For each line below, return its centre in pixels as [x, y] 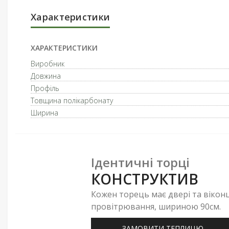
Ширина [44, 113]
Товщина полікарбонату [72, 100]
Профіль [45, 88]
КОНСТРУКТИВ [145, 179]
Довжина [46, 76]
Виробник [48, 64]
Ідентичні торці [140, 162]
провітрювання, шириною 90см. [156, 206]
